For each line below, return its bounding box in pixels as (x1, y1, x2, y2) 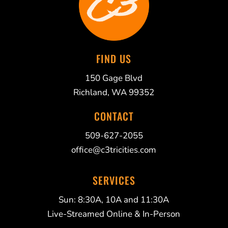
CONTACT (94, 108, 134, 124)
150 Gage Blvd (85, 72, 143, 84)
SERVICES (92, 172, 135, 188)
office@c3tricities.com (71, 144, 157, 156)
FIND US (96, 50, 132, 66)
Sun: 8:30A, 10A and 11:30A (59, 193, 169, 206)
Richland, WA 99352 (73, 86, 155, 98)
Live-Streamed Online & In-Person (47, 208, 181, 220)
